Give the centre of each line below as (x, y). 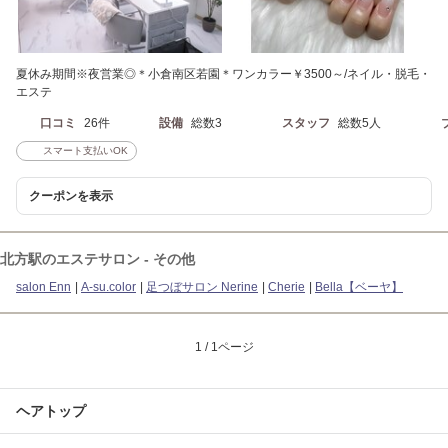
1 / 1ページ (224, 347)
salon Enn (43, 287)
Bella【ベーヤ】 (359, 287)
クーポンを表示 (71, 196)
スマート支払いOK (85, 151)
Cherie (286, 287)
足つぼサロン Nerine (202, 287)
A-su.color (108, 287)
